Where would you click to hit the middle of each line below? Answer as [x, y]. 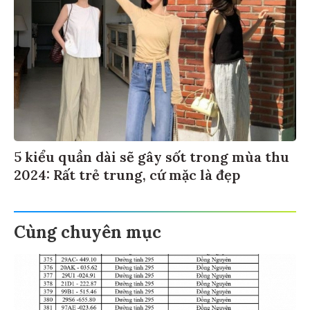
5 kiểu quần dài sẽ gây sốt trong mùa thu [152, 159]
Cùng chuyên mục [88, 235]
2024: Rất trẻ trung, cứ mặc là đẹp [127, 177]
